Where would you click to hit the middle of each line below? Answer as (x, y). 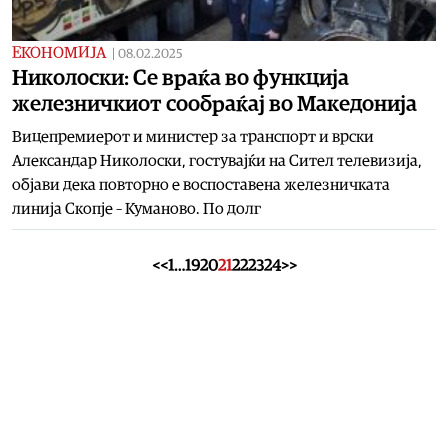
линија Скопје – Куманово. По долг (136, 208)
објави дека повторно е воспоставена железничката (201, 184)
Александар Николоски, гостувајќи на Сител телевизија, (217, 160)
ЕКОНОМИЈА (59, 52)
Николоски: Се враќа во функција (180, 77)
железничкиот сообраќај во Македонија (214, 103)
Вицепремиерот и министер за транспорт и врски (193, 136)
